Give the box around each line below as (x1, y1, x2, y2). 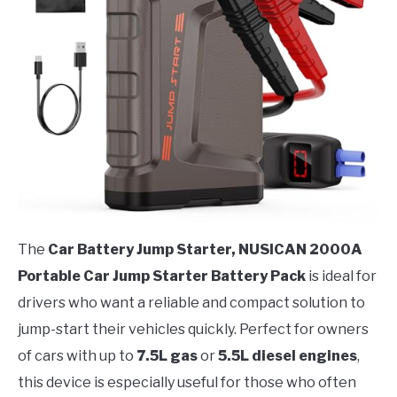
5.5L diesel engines (218, 347, 357, 365)
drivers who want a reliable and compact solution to (18, 294, 365, 312)
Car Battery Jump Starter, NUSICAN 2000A (48, 241, 362, 259)
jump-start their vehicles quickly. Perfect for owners (18, 321, 369, 339)
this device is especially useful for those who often (18, 374, 356, 392)
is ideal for (306, 268, 377, 285)
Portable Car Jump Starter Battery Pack (18, 268, 306, 285)
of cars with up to (18, 347, 136, 365)
